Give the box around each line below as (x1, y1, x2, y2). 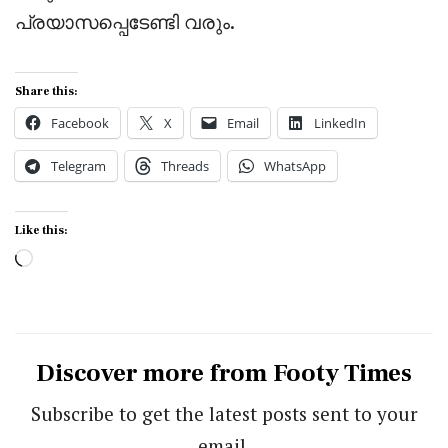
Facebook (51, 114, 109, 133)
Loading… (32, 250, 110, 271)
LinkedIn (314, 114, 366, 133)
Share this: (15, 84, 78, 100)
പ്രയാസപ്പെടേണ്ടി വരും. (15, 9, 235, 35)
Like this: (15, 223, 68, 239)
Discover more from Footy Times (36, 357, 412, 390)
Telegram (51, 157, 106, 176)
